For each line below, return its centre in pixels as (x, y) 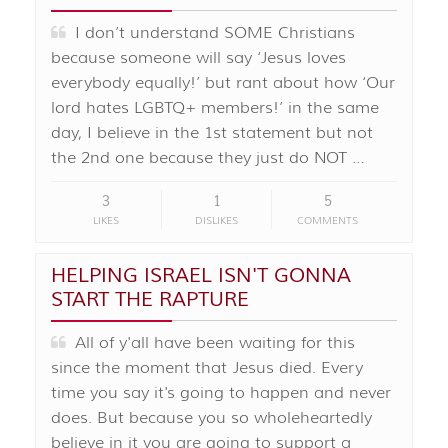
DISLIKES (217, 221)
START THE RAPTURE (150, 300)
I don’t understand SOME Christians (210, 33)
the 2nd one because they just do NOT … (208, 158)
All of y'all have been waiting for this (210, 343)
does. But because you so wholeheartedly (211, 418)
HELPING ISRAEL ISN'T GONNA (201, 276)
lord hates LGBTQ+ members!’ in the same (215, 108)
